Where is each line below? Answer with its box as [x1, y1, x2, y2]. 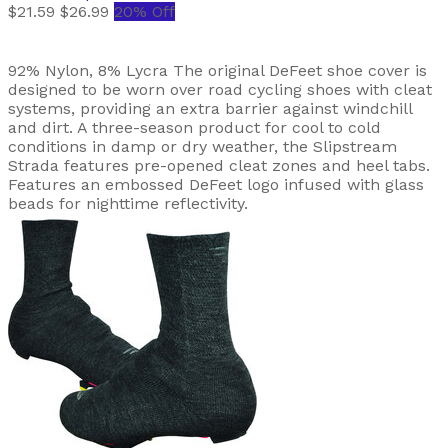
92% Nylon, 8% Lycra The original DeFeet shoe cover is [8, 60, 427, 80]
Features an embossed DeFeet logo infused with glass [8, 174, 424, 194]
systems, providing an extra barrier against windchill [8, 98, 412, 118]
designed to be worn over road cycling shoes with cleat [8, 79, 432, 99]
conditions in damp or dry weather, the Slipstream [8, 136, 397, 156]
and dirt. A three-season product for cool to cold [8, 117, 381, 137]
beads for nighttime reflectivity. [8, 193, 248, 213]
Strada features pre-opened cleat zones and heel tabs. [8, 155, 430, 175]
